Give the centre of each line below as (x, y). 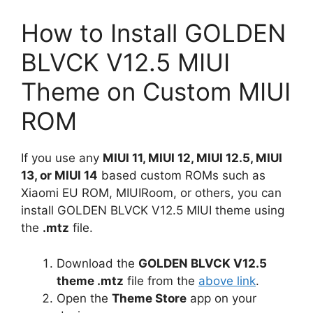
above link (227, 281)
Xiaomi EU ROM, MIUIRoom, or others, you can (151, 193)
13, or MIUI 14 (59, 176)
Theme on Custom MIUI (156, 92)
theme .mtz (90, 281)
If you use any (62, 158)
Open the (84, 298)
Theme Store (149, 298)
